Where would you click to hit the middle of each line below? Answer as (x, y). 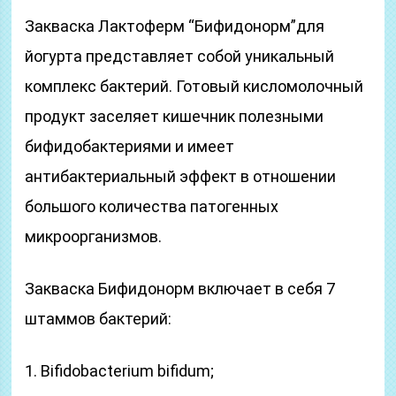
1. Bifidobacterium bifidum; (120, 371)
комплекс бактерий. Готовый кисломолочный (194, 86)
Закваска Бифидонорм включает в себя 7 (180, 289)
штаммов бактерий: (99, 319)
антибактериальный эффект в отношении (181, 176)
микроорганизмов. (94, 236)
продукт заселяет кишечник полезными (175, 116)
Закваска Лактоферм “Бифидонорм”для (175, 26)
